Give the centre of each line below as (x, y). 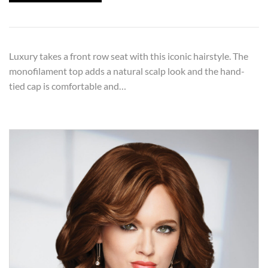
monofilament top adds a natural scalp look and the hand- (127, 71)
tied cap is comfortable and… (68, 86)
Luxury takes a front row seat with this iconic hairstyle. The (129, 56)
